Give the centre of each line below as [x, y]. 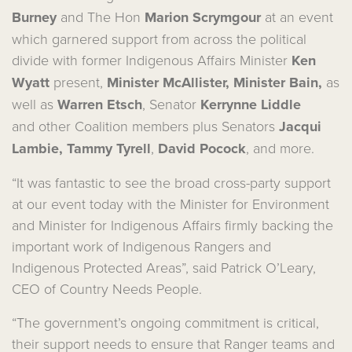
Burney [36, 17]
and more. [284, 148]
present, [80, 82]
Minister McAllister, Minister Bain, [216, 82]
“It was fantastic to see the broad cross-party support [171, 182]
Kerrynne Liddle [249, 104]
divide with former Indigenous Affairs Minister [152, 60]
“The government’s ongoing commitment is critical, [165, 322]
